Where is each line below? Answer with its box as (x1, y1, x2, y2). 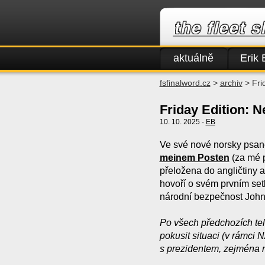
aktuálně (173, 52, 214, 64)
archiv (219, 78, 243, 88)
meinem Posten (159, 153, 230, 163)
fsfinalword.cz (159, 78, 211, 88)
